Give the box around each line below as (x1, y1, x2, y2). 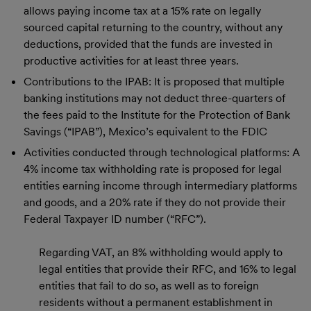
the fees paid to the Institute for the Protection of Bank (23, 108, 290, 121)
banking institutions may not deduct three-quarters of (23, 91, 285, 105)
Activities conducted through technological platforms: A (23, 145, 300, 159)
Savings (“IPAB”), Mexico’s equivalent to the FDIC (23, 124, 267, 138)
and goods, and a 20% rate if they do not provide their (23, 195, 286, 209)
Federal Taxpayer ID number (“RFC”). (23, 212, 206, 226)
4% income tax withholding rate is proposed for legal (23, 162, 282, 176)
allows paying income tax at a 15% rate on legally (23, 3, 261, 17)
